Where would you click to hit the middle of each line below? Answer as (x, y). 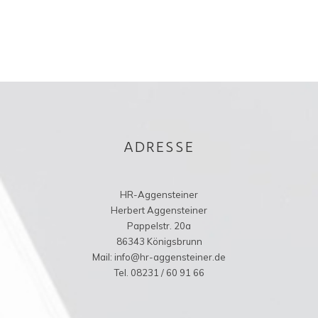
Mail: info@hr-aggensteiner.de (159, 257)
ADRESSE (159, 148)
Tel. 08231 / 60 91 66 (159, 273)
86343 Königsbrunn (159, 241)
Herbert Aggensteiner (159, 210)
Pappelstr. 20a (159, 226)
